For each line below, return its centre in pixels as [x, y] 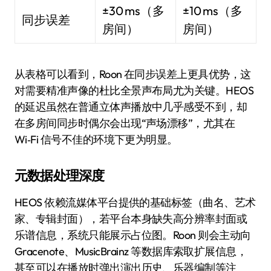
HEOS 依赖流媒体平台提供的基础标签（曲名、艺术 [135, 202]
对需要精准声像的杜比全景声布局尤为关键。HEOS [134, 90]
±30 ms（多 [134, 11]
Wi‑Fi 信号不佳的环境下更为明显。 [96, 139]
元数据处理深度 [60, 175]
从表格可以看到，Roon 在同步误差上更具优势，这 [133, 74]
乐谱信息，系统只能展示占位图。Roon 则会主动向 [133, 235]
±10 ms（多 [213, 11]
